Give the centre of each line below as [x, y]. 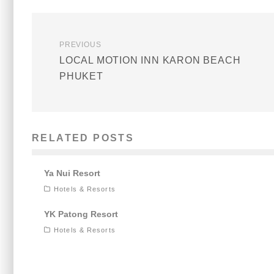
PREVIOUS [80, 45]
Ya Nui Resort [72, 173]
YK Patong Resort [81, 214]
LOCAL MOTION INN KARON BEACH [150, 61]
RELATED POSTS [83, 138]
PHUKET [81, 76]
